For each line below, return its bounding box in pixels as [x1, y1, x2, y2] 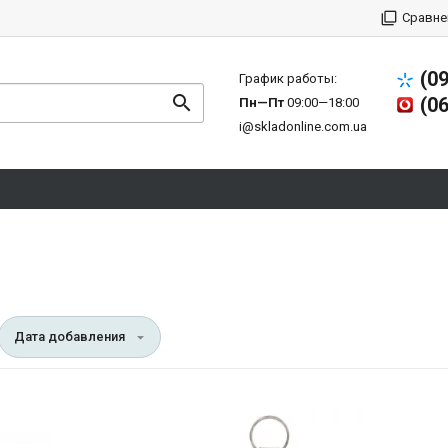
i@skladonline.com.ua [238, 119, 367, 134]
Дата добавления [14, 329, 125, 344]
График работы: [238, 71, 337, 86]
